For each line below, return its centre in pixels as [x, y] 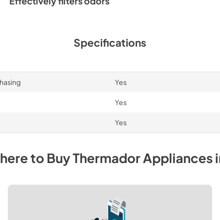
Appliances [178, 158]
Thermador [107, 158]
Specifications [110, 42]
